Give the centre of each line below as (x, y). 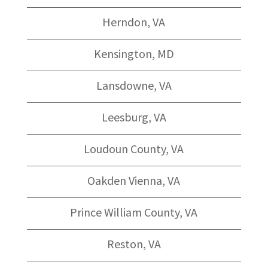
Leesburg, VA (134, 117)
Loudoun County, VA (134, 148)
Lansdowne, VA (134, 85)
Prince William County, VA (134, 212)
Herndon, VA (134, 22)
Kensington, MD (134, 53)
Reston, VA (134, 243)
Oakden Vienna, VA (134, 180)
